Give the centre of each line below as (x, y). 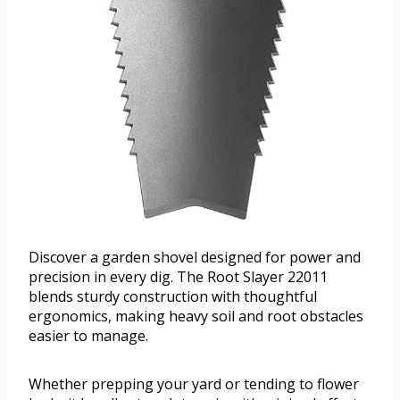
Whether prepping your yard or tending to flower (194, 384)
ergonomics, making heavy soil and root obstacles (196, 317)
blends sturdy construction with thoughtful (173, 297)
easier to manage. (88, 336)
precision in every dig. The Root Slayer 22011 (178, 277)
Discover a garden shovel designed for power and (195, 258)
